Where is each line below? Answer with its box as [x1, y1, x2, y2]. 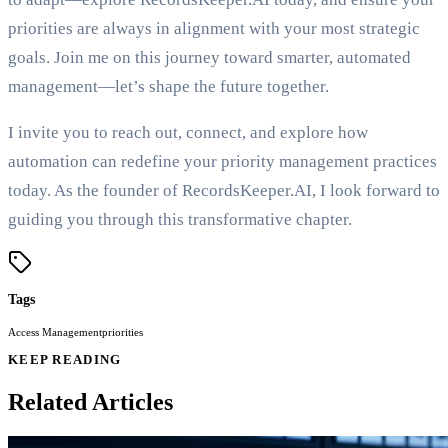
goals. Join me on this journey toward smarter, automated [8, 48, 411, 68]
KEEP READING [8, 353, 122, 368]
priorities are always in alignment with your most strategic [8, 19, 420, 39]
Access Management [8, 326, 102, 339]
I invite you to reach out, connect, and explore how [8, 123, 368, 143]
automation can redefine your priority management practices [8, 152, 437, 172]
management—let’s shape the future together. [8, 77, 329, 97]
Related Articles [8, 389, 173, 416]
